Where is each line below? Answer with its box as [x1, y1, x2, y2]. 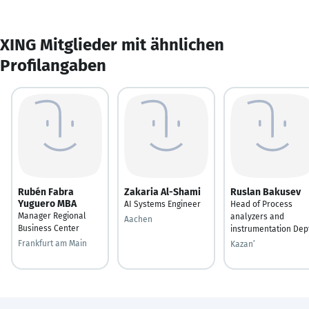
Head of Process [230, 199, 292, 209]
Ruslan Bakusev [230, 186, 301, 198]
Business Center [18, 223, 79, 233]
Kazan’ [230, 239, 255, 249]
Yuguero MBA [18, 197, 77, 210]
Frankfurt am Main [18, 238, 87, 248]
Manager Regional [18, 210, 86, 221]
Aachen [124, 214, 152, 224]
